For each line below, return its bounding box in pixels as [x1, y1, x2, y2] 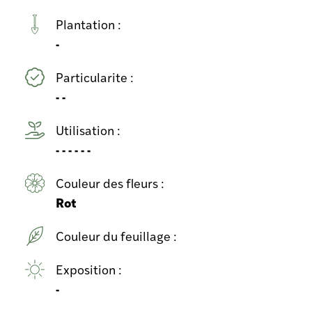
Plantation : [56, 15, 124, 33]
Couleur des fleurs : [56, 173, 167, 192]
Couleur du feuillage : [56, 226, 180, 244]
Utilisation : [56, 120, 123, 139]
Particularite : [56, 68, 136, 86]
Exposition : [56, 260, 125, 278]
